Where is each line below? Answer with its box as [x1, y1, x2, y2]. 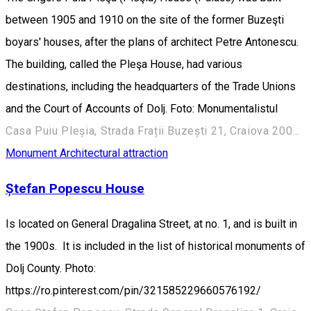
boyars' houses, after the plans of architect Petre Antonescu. [6, 35, 299, 49]
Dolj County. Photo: [6, 261, 96, 275]
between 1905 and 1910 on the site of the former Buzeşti [6, 13, 284, 27]
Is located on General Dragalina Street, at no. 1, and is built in [6, 217, 297, 230]
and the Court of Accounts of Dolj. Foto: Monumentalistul [6, 102, 278, 116]
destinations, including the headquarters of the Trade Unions [6, 80, 296, 94]
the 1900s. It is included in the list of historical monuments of [6, 239, 305, 253]
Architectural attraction [60, 146, 168, 160]
